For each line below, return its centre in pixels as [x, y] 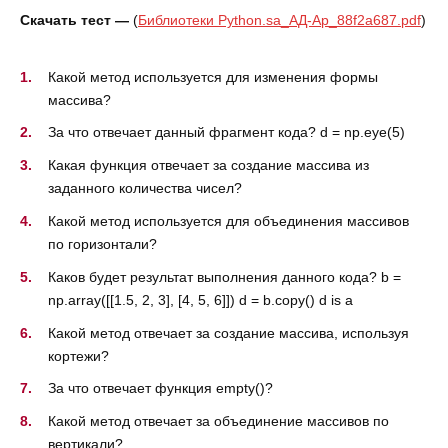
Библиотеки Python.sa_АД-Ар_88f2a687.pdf [279, 20]
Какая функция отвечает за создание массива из [208, 165]
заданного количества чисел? [145, 188]
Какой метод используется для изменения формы [213, 76]
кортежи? [78, 355]
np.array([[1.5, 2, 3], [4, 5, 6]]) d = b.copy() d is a [200, 299]
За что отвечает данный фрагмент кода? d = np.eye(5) [226, 132]
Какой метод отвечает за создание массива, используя [228, 332]
